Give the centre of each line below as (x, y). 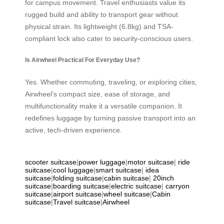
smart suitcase (118, 170)
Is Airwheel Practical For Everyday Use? (82, 60)
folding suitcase (77, 178)
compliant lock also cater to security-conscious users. (109, 38)
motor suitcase (151, 162)
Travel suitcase (77, 202)
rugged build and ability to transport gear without (101, 14)
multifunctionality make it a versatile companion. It (103, 106)
